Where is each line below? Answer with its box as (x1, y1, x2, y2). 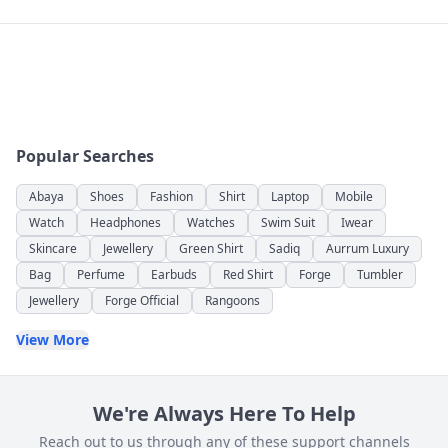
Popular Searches (16, 145, 154, 167)
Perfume (77, 266, 125, 283)
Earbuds (151, 266, 197, 283)
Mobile (335, 188, 373, 205)
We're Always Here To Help (92, 400, 356, 427)
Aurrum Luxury (326, 240, 409, 257)
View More (16, 330, 89, 349)
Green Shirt (179, 240, 243, 257)
